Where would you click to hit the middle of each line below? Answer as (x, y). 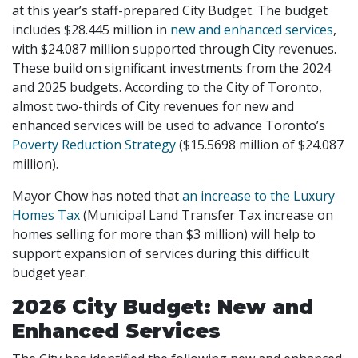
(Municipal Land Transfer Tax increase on (207, 215)
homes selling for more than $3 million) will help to (164, 234)
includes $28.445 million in (91, 29)
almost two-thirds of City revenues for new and (153, 106)
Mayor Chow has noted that (97, 195)
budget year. (50, 272)
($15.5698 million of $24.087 (260, 144)
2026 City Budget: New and (163, 306)
